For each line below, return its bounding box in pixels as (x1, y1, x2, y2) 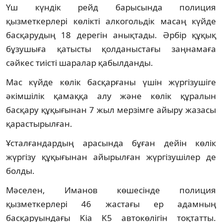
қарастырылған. (6, 117, 72, 129)
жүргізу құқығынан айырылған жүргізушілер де (6, 151, 216, 163)
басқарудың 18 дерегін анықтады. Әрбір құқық (6, 29, 216, 41)
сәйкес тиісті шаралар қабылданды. (6, 56, 153, 68)
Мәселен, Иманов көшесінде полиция (6, 184, 216, 196)
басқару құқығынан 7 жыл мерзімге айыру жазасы (6, 104, 216, 115)
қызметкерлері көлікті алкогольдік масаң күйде (6, 15, 216, 27)
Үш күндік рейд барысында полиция (6, 1, 216, 13)
